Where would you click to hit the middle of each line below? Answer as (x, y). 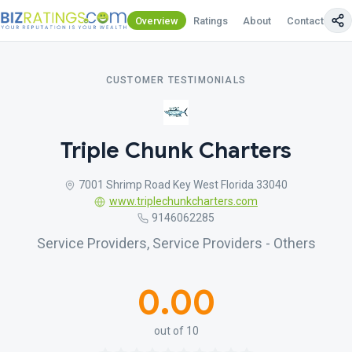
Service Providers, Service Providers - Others (176, 243)
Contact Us (312, 20)
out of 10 (176, 331)
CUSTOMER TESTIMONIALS (176, 80)
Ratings (211, 20)
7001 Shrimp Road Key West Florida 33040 (183, 185)
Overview (157, 20)
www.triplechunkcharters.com (183, 201)
